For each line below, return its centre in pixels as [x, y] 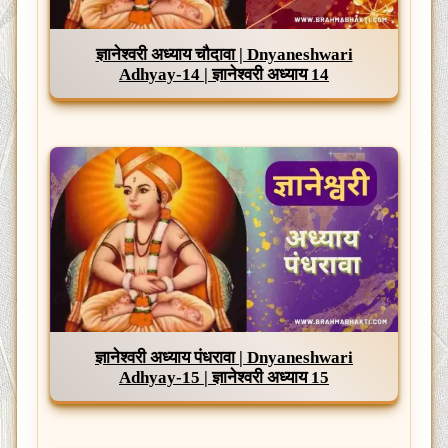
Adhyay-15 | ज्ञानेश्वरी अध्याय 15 [224, 377]
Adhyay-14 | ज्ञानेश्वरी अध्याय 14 [224, 75]
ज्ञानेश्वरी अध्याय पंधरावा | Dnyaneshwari [224, 357]
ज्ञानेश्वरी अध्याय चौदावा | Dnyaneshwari [224, 55]
